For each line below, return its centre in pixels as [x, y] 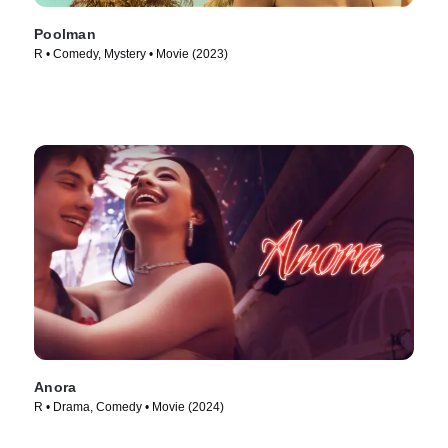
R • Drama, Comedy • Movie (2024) [129, 407]
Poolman [65, 34]
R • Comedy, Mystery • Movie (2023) [131, 54]
